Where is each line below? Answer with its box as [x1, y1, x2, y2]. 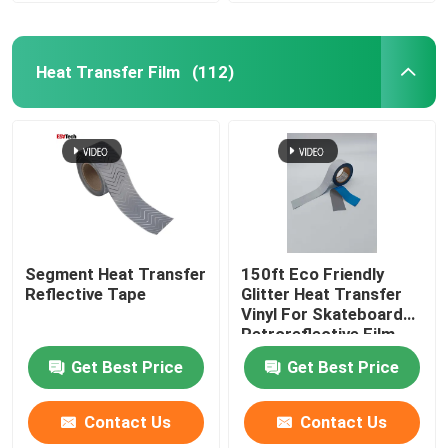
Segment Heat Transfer [25, 264, 207, 285]
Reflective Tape [25, 284, 147, 305]
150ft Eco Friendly [241, 264, 385, 285]
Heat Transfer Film [35, 61, 180, 82]
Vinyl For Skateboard [241, 304, 404, 325]
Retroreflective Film [241, 324, 396, 345]
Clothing [241, 344, 306, 365]
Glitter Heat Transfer [241, 284, 403, 305]
